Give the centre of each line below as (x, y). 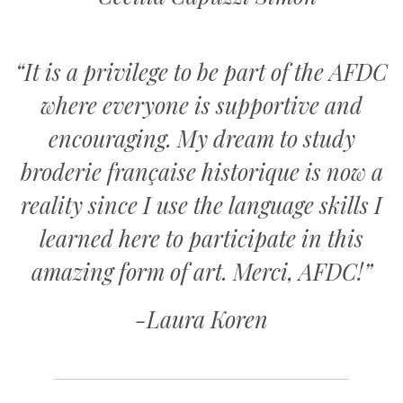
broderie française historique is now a (201, 171)
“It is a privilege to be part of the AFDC (201, 71)
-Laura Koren (201, 318)
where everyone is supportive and (201, 104)
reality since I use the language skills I (201, 204)
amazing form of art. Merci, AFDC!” (201, 271)
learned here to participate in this (201, 237)
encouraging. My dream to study (201, 138)
